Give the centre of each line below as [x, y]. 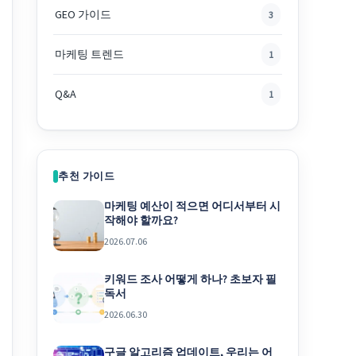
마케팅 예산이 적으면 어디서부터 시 [192, 206]
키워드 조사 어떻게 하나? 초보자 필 [190, 279]
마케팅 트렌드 [89, 54]
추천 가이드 [87, 176]
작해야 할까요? [141, 221]
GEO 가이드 [83, 14]
